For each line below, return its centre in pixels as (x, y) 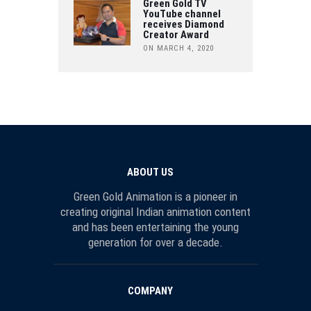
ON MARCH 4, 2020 (178, 49)
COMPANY (150, 291)
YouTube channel (182, 14)
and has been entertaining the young (155, 227)
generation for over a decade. (155, 243)
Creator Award (176, 35)
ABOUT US (150, 173)
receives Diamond (183, 25)
